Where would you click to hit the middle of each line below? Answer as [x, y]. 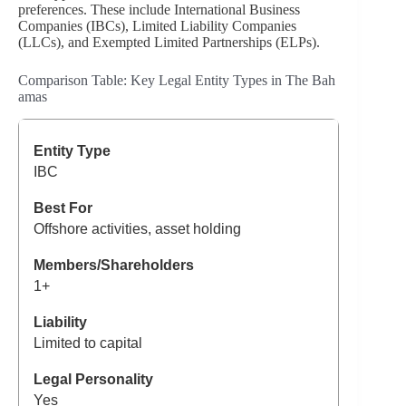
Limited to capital [88, 343]
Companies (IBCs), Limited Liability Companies [157, 25]
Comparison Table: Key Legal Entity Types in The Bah [177, 80]
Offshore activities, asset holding [137, 228]
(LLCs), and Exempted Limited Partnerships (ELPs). [169, 42]
